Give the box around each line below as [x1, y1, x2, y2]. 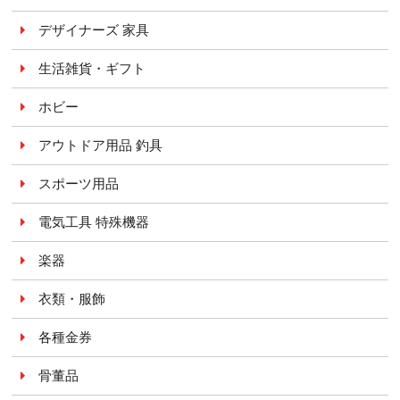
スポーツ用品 [38, 175, 120, 191]
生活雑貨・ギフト [38, 60, 146, 76]
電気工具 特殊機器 [38, 213, 150, 229]
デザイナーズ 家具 [38, 21, 150, 37]
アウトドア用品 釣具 [38, 137, 163, 153]
